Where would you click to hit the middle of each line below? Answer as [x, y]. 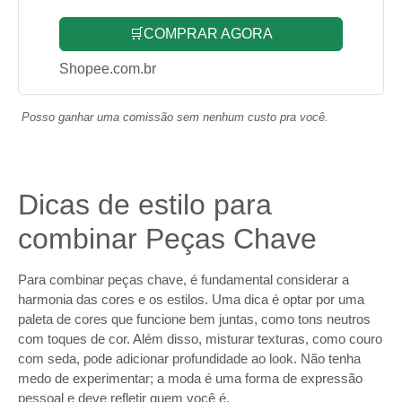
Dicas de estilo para [145, 205]
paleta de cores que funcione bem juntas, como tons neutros [194, 319]
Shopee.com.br [108, 69]
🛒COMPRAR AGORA [201, 34]
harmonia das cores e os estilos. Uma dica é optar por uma [191, 300]
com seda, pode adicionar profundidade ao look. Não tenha [189, 359]
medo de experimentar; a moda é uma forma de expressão [190, 379]
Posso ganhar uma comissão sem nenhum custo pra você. [175, 118]
